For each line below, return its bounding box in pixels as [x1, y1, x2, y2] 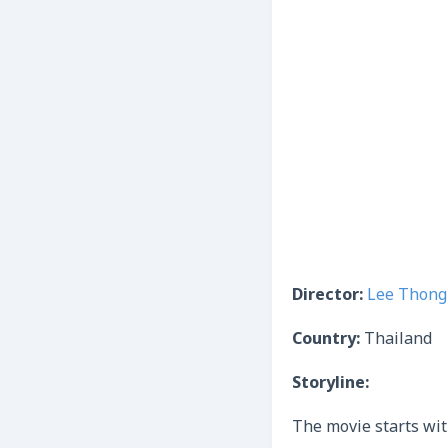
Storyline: [292, 373, 373, 395]
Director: [292, 285, 367, 307]
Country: [292, 329, 364, 351]
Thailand [364, 329, 432, 351]
